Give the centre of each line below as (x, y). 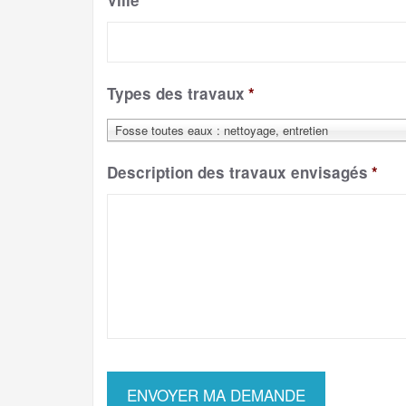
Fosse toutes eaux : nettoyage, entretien (222, 130)
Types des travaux (176, 93)
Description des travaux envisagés (237, 173)
